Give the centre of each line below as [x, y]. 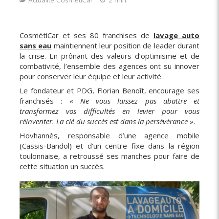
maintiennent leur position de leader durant [126, 45]
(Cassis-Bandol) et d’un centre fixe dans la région [109, 146]
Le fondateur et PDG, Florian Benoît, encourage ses [109, 90]
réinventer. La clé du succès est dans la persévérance [105, 121]
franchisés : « [50, 101]
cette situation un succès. [62, 166]
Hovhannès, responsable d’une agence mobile [109, 135]
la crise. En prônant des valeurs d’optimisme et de [109, 56]
